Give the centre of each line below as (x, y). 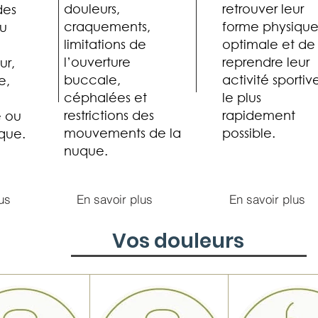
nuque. (86, 150)
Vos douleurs (178, 241)
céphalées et (105, 97)
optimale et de (269, 44)
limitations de (105, 44)
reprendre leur (266, 61)
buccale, (92, 79)
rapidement (259, 115)
